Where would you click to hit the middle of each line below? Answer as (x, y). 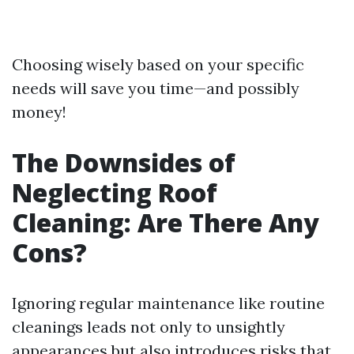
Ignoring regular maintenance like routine (168, 303)
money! (39, 112)
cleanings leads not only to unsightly (149, 327)
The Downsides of (124, 162)
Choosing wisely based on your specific (158, 64)
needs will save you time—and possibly (156, 88)
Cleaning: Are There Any (166, 222)
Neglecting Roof (115, 192)
